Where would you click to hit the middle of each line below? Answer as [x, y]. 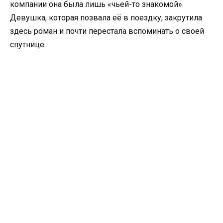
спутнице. [28, 45]
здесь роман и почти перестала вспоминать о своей [107, 31]
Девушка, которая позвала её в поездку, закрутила [106, 18]
